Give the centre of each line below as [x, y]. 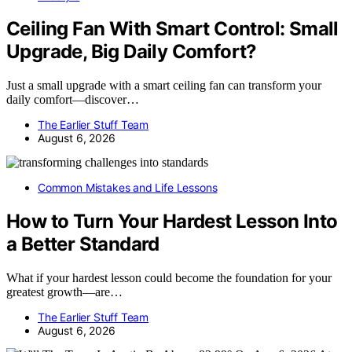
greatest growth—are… [64, 292]
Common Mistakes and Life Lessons [128, 188]
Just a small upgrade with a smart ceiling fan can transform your [164, 86]
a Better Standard [83, 244]
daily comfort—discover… [73, 100]
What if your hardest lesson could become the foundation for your [169, 278]
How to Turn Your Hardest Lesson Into [172, 222]
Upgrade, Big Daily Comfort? [132, 52]
